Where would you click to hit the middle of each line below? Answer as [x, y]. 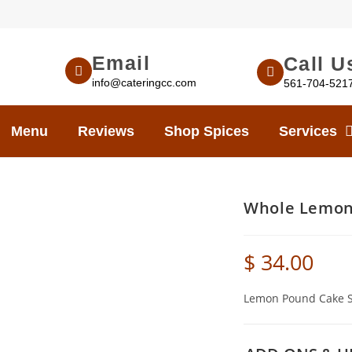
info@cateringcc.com [144, 82]
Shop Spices [207, 131]
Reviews [106, 131]
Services [308, 131]
